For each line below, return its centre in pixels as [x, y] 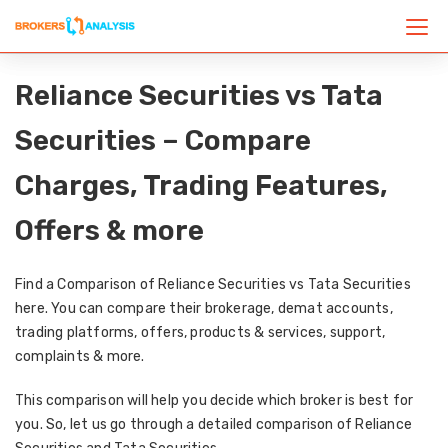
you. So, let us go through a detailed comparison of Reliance [214, 424]
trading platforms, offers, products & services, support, [200, 332]
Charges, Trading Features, [201, 185]
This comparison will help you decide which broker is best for [214, 400]
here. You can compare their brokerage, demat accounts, [204, 308]
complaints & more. [80, 356]
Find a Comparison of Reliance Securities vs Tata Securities [213, 284]
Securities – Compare [163, 140]
